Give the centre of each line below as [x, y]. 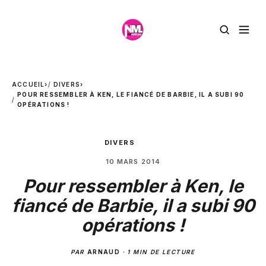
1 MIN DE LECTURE [161, 252]
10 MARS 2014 [133, 161]
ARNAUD [104, 252]
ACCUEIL [28, 84]
